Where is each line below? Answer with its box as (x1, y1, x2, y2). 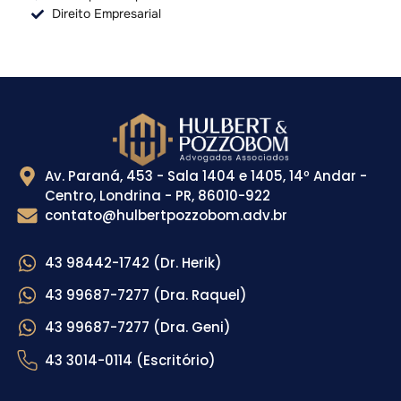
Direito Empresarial (51, 5, 161, 22)
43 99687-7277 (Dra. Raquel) (44, 286, 247, 305)
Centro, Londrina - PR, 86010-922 (44, 186, 270, 206)
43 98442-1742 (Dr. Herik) (44, 253, 222, 273)
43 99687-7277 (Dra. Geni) (44, 318, 231, 337)
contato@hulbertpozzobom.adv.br (44, 206, 287, 226)
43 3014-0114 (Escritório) (44, 350, 216, 370)
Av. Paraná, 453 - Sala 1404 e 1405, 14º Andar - (44, 166, 367, 186)
